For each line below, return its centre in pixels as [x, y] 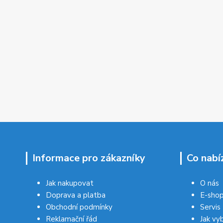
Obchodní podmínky [79, 207]
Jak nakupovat [70, 183]
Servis [210, 207]
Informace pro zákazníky [89, 158]
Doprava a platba [76, 195]
